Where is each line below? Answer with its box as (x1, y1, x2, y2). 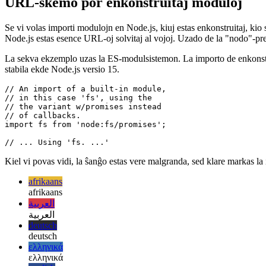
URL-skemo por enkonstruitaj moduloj (5, 18, 242, 34)
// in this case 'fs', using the (5, 116, 157, 126)
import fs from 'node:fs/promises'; (5, 143, 166, 153)
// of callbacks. (5, 134, 81, 144)
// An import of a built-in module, (5, 107, 166, 117)
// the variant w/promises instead (5, 125, 161, 135)
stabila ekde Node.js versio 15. (5, 87, 119, 98)
